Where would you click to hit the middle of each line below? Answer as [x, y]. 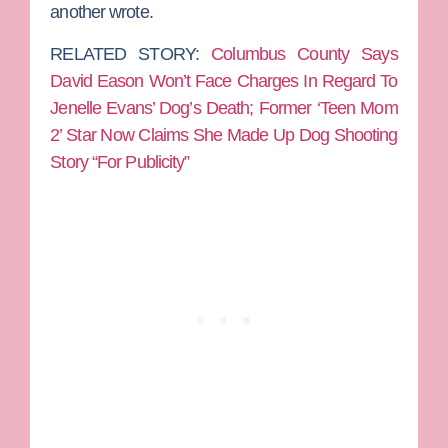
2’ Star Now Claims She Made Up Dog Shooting [224, 134]
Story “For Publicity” [120, 161]
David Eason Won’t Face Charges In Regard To [224, 80]
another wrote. [101, 12]
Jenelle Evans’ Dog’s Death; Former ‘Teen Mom [224, 107]
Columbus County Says [304, 53]
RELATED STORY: [131, 53]
